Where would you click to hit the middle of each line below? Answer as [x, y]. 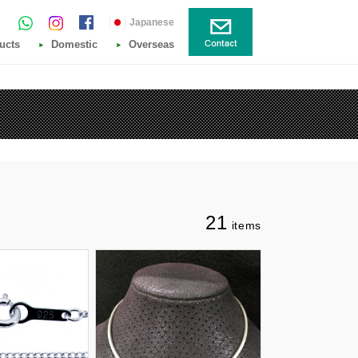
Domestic [74, 44]
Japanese [152, 22]
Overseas [151, 44]
